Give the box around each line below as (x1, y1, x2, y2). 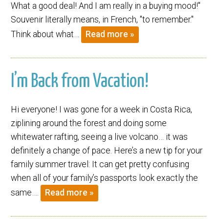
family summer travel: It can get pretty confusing (11, 159, 190, 169)
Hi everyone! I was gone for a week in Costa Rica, (11, 104, 193, 114)
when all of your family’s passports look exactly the (11, 173, 198, 183)
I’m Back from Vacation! (11, 72, 149, 91)
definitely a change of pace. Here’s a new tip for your (11, 145, 203, 155)
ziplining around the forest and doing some (11, 118, 167, 128)
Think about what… (11, 29, 82, 39)
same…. (11, 187, 41, 197)
